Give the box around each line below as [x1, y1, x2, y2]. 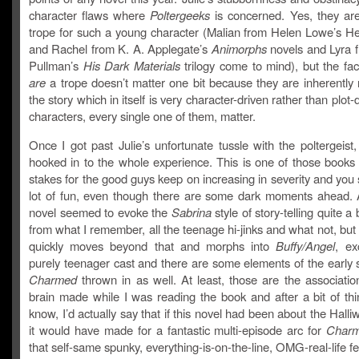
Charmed [29, 271, 77, 288]
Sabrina [171, 204, 212, 220]
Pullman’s [29, 57, 83, 74]
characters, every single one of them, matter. [29, 107, 256, 124]
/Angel [302, 237, 336, 254]
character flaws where [29, 6, 151, 23]
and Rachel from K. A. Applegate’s [29, 40, 212, 57]
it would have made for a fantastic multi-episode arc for [29, 321, 327, 338]
